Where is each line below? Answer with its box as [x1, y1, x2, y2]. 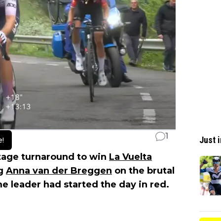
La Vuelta [109, 151, 152, 162]
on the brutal [112, 165, 175, 176]
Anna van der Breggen [6, 165, 112, 176]
